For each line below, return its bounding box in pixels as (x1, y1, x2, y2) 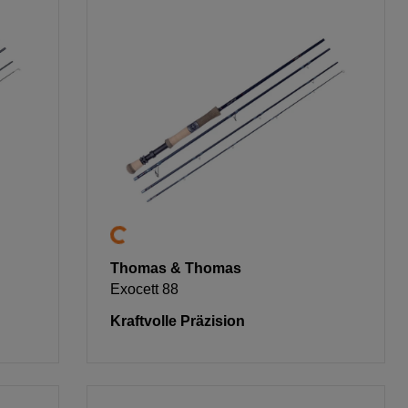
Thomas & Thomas (110, 260, 242, 276)
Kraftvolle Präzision (110, 312, 246, 329)
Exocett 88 (110, 280, 179, 297)
